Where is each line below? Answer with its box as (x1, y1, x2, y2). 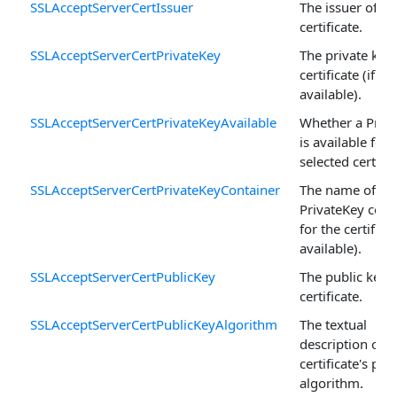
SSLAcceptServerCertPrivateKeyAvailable (30, 113, 276, 131)
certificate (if (300, 65, 375, 83)
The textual (300, 315, 367, 333)
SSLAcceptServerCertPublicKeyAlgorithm (30, 315, 277, 333)
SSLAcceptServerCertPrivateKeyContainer (30, 180, 280, 198)
